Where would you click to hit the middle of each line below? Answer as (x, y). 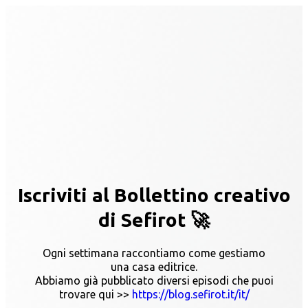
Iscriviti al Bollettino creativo (154, 195)
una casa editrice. (154, 266)
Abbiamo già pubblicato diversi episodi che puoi (154, 280)
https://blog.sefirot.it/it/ (190, 294)
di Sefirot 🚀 (154, 219)
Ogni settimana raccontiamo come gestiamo (154, 253)
